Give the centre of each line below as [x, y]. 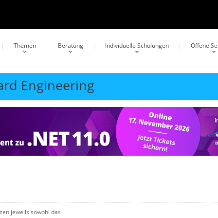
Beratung [71, 45]
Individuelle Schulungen [137, 45]
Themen [25, 45]
